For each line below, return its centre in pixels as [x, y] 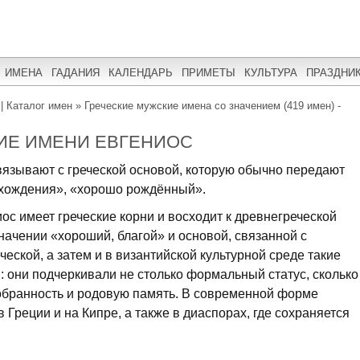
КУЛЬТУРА [271, 72]
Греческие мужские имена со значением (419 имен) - [213, 106]
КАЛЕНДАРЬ [141, 72]
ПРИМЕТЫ [209, 72]
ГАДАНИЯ [76, 72]
